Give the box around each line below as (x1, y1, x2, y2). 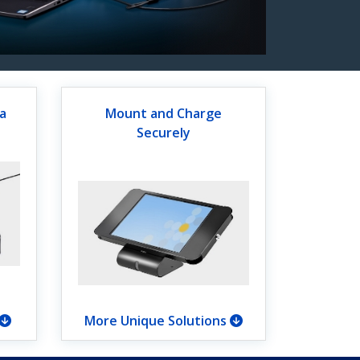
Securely (137, 124, 190, 141)
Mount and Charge (105, 104, 222, 122)
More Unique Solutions (84, 311, 230, 329)
